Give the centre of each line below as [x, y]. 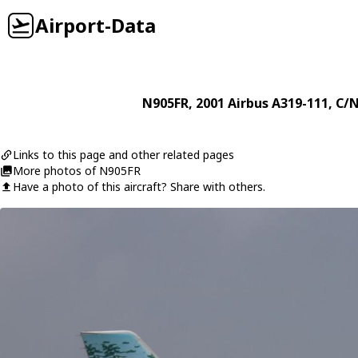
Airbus [248, 103]
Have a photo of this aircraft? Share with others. [139, 187]
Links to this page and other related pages [123, 155]
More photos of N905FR [77, 171]
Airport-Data [95, 25]
